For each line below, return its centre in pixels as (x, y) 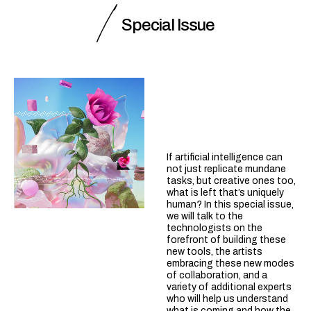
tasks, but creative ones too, (231, 180)
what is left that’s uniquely (225, 192)
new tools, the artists (215, 251)
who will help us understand (227, 299)
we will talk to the (205, 216)
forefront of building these (226, 239)
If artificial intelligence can (225, 157)
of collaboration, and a (217, 275)
